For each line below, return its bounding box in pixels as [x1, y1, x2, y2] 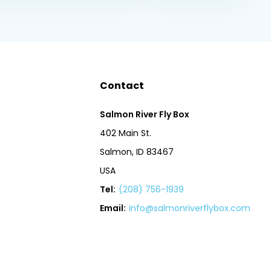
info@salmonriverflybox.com [129, 201, 251, 214]
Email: [100, 201, 126, 214]
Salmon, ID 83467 [100, 145, 174, 158]
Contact [100, 78, 145, 93]
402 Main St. [100, 126, 152, 139]
